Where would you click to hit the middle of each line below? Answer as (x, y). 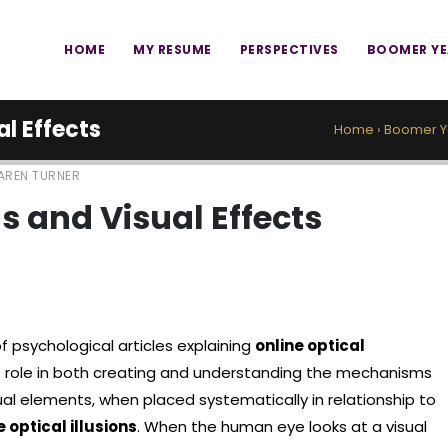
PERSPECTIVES (289, 49)
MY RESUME (172, 49)
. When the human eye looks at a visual (282, 426)
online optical (310, 345)
